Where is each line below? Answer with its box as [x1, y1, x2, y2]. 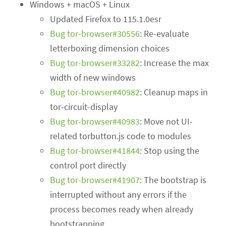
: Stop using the [140, 145, 200, 157]
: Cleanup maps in [140, 86, 208, 98]
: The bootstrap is [140, 174, 207, 186]
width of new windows [50, 72, 136, 84]
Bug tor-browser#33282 [50, 57, 140, 69]
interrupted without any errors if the [50, 189, 187, 201]
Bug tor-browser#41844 [50, 145, 140, 157]
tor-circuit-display [50, 101, 118, 113]
